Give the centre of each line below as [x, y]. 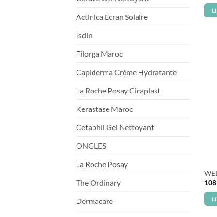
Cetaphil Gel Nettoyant [115, 127]
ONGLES [91, 145]
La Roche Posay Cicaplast [118, 90]
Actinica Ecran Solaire [112, 16]
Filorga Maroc [99, 53]
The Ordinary [98, 182]
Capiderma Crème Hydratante [126, 72]
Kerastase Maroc [104, 108]
